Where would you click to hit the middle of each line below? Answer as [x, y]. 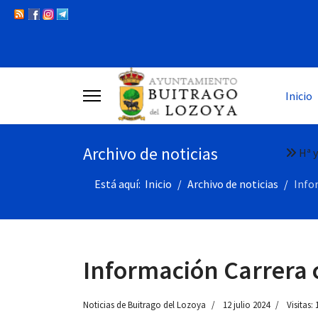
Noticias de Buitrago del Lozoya [144, 305]
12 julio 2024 [246, 305]
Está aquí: [120, 184]
